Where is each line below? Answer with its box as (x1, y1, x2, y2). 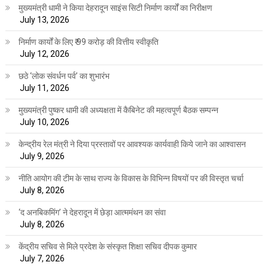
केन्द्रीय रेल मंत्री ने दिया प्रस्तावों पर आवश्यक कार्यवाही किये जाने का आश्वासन (18, 139, 246, 150)
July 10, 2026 (19, 117, 69, 127)
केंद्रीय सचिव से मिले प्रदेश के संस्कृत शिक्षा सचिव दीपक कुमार (18, 242, 197, 252)
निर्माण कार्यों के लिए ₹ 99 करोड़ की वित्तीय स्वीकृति (18, 37, 159, 47)
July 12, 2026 (19, 49, 69, 59)
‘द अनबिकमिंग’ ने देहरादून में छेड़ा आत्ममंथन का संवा (18, 208, 166, 218)
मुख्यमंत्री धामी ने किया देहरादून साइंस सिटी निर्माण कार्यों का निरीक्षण (18, 3, 212, 13)
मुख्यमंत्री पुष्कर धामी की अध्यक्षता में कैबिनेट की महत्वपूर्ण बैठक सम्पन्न (18, 105, 218, 115)
